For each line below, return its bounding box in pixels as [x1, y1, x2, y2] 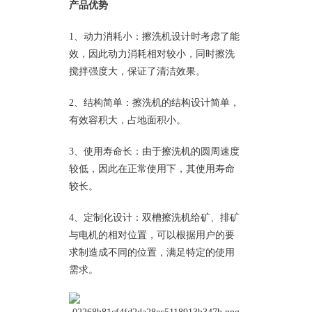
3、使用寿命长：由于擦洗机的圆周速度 [69, 146, 240, 156]
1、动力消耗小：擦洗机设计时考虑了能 [69, 31, 240, 41]
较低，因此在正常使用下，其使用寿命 [69, 163, 235, 173]
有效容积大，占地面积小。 [69, 114, 186, 125]
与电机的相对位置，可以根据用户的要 [69, 229, 235, 240]
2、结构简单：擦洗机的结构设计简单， [69, 97, 240, 107]
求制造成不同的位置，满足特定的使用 [69, 247, 235, 257]
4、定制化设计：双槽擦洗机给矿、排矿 [69, 212, 240, 222]
